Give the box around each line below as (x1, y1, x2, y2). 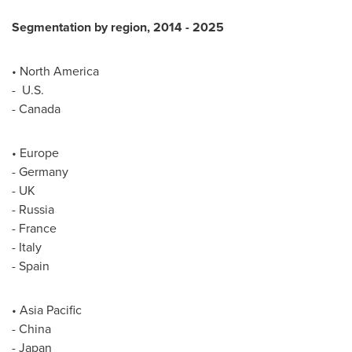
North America (20, 62, 99, 80)
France (19, 219, 57, 237)
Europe (20, 144, 59, 162)
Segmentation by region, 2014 (12, 18, 185, 36)
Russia (19, 200, 54, 218)
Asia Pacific (20, 301, 82, 319)
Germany (19, 163, 68, 181)
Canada (19, 100, 60, 118)
